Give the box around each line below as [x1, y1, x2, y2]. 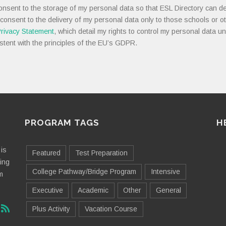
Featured [32, 149, 61, 157]
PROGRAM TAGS [25, 118, 99, 128]
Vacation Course [84, 205, 137, 213]
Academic [77, 186, 108, 195]
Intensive [150, 167, 180, 176]
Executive [32, 186, 63, 195]
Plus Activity [32, 205, 70, 213]
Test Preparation [75, 149, 128, 157]
